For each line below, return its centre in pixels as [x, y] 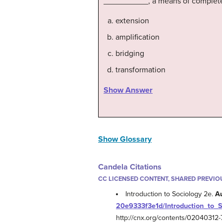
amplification [138, 37]
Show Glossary [125, 139]
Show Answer [128, 90]
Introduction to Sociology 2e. [170, 194]
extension [132, 21]
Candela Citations [130, 167]
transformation [140, 70]
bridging [130, 53]
